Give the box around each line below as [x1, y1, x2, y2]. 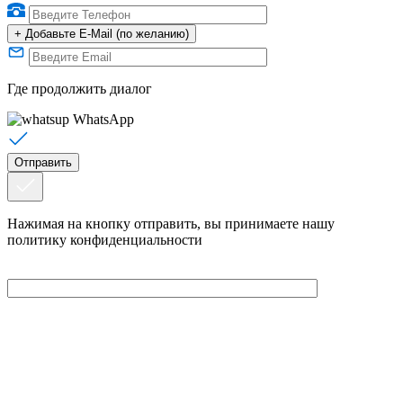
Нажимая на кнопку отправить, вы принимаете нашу [7, 215, 335, 231]
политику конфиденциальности [7, 231, 202, 247]
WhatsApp [73, 111, 134, 127]
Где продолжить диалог [7, 80, 152, 96]
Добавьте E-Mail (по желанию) [25, 26, 189, 40]
